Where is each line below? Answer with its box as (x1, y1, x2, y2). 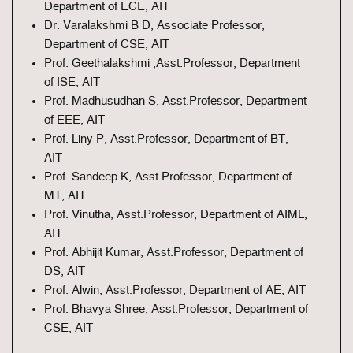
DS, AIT (44, 266, 85, 277)
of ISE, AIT (44, 76, 100, 88)
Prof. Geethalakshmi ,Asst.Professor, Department (44, 58, 300, 69)
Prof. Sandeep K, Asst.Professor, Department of (44, 171, 292, 183)
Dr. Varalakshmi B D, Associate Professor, (44, 20, 265, 32)
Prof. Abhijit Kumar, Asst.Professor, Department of (44, 247, 303, 258)
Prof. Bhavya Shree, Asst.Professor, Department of (44, 303, 308, 315)
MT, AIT (44, 190, 86, 202)
